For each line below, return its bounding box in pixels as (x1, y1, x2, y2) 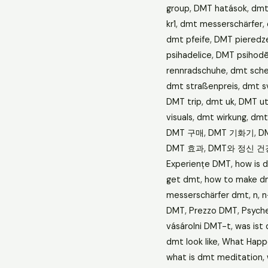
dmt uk (205, 96, 234, 107)
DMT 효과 (166, 142, 204, 154)
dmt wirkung (196, 111, 246, 123)
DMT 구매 (166, 127, 204, 138)
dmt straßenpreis (166, 80, 238, 92)
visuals (166, 111, 193, 123)
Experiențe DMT (166, 158, 231, 169)
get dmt (166, 173, 200, 185)
